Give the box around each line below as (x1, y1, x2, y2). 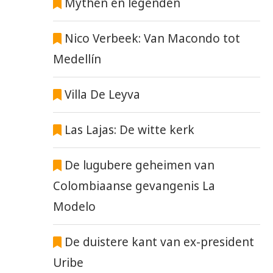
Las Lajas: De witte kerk (65, 122, 195, 138)
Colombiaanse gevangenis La (53, 178, 215, 194)
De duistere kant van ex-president (62, 234, 255, 250)
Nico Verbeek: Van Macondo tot (65, 30, 241, 47)
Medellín (53, 51, 101, 68)
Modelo (53, 199, 96, 215)
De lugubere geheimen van (62, 157, 215, 174)
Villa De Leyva (65, 87, 141, 103)
